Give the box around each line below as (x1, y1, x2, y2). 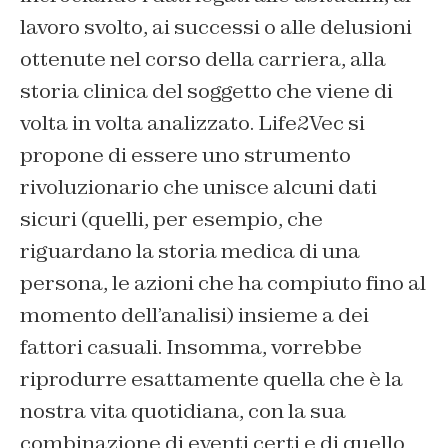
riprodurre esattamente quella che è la (20, 366, 403, 393)
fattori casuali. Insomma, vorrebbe (20, 334, 362, 361)
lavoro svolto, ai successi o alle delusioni (20, 14, 412, 41)
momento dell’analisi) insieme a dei (20, 302, 369, 329)
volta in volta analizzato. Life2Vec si (20, 110, 365, 137)
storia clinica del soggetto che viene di (20, 78, 393, 105)
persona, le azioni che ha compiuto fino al (20, 270, 426, 297)
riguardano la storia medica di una (20, 238, 360, 265)
